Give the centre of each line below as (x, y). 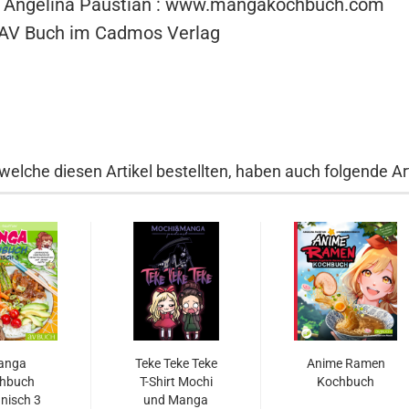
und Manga (176, 400)
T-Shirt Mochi (176, 382)
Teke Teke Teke (176, 363)
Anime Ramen (346, 363)
